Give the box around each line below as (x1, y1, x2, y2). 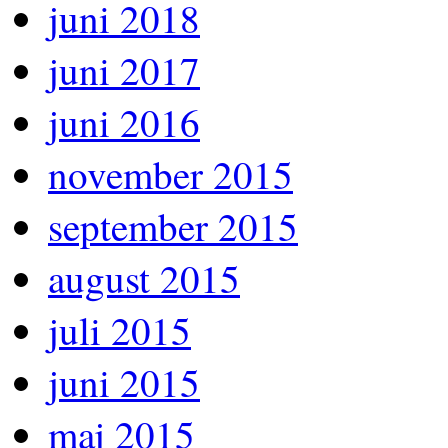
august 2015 (48, 251, 240, 304)
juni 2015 (48, 355, 200, 408)
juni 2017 (48, 43, 200, 96)
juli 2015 (48, 303, 191, 356)
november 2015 (48, 147, 293, 200)
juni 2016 (48, 95, 200, 148)
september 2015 (48, 199, 298, 252)
